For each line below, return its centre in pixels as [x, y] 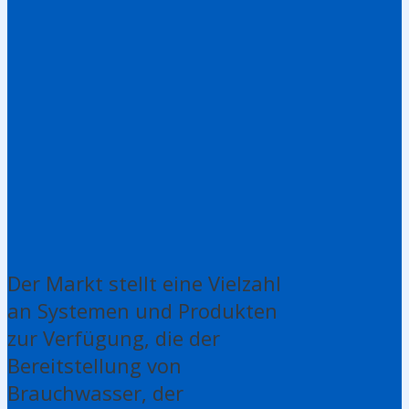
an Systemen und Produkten [142, 311]
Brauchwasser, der [95, 393]
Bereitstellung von [94, 366]
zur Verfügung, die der [114, 338]
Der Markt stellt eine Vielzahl [144, 283]
